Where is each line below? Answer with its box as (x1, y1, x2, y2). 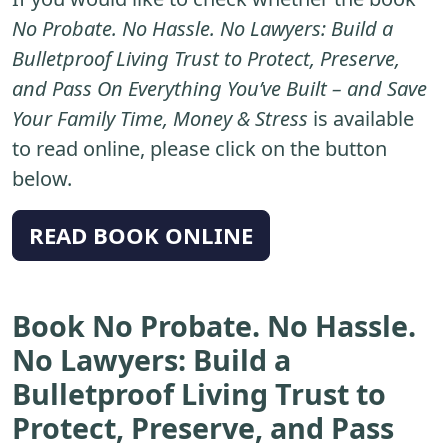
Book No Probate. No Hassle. (12, 305, 416, 345)
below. (12, 164, 72, 192)
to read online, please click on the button (12, 134, 387, 162)
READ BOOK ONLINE (29, 219, 253, 250)
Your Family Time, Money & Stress (12, 104, 308, 132)
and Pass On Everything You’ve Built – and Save (12, 74, 427, 102)
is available (308, 104, 414, 132)
